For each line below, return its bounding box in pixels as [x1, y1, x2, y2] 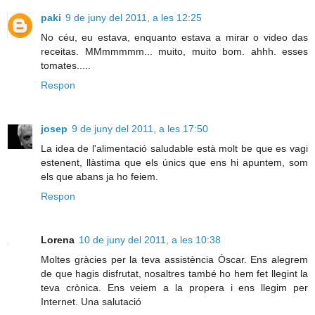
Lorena [41, 234, 75, 246]
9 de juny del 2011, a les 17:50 [72, 123, 208, 135]
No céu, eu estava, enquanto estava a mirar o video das [41, 32, 308, 44]
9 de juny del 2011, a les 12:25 [65, 12, 202, 24]
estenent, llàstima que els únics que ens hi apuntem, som [41, 157, 308, 169]
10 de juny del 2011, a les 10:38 [79, 234, 221, 246]
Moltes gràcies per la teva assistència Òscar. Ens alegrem [41, 254, 308, 266]
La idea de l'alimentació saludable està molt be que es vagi [41, 143, 308, 155]
